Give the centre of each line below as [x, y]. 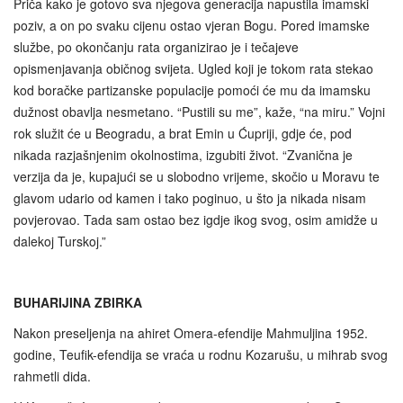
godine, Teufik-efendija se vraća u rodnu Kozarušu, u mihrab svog [201, 355]
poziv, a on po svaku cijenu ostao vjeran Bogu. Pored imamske [192, 26]
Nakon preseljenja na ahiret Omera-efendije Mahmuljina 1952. [191, 333]
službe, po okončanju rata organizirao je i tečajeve [156, 47]
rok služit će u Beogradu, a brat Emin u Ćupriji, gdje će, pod [183, 134]
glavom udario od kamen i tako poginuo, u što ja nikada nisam [190, 198]
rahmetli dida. [52, 376]
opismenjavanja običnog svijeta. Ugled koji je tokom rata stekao [193, 69]
